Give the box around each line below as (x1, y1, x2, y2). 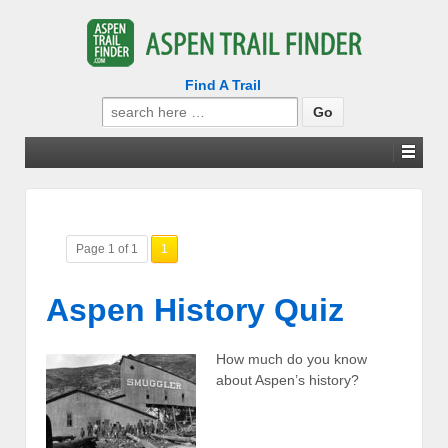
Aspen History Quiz (46, 291, 344, 328)
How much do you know (216, 351, 367, 368)
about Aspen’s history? (216, 372, 359, 389)
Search (100, 98, 148, 114)
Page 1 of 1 (76, 242, 138, 256)
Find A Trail (184, 77, 261, 93)
